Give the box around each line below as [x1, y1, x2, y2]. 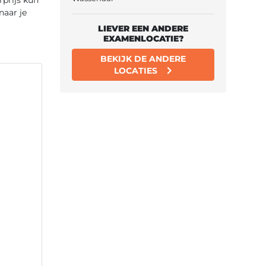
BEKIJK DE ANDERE [100, 53, 186, 64]
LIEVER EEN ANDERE [98, 23, 188, 34]
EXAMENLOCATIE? [103, 33, 183, 44]
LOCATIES [114, 65, 157, 75]
